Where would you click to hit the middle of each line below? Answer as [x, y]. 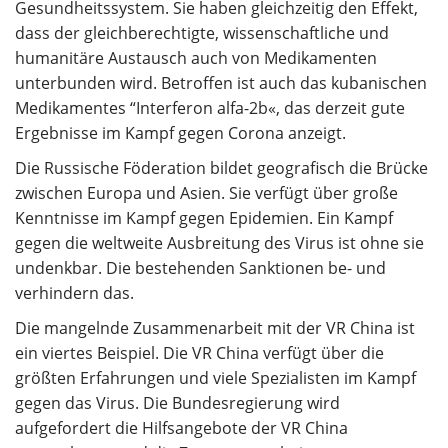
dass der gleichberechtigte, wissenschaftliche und [202, 33]
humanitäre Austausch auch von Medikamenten [196, 58]
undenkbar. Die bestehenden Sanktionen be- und [200, 268]
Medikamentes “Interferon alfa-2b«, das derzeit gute [210, 108]
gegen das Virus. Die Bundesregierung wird [177, 403]
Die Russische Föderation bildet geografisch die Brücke [221, 168]
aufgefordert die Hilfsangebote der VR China [181, 428]
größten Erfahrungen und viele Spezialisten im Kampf [215, 378]
